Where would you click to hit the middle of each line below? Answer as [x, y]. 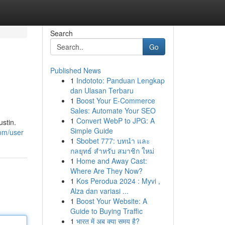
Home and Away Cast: [111, 161]
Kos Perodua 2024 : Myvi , [118, 181]
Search [61, 33]
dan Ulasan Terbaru [102, 90]
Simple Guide [91, 131]
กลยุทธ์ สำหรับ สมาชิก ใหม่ [112, 151]
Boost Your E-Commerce [116, 100]
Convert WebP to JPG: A [115, 121]
